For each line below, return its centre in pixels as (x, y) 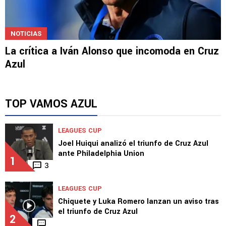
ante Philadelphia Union (101, 153)
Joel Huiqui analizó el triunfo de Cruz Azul (133, 143)
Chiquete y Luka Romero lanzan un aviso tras (138, 201)
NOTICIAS (26, 33)
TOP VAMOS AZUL (51, 104)
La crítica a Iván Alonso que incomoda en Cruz (112, 51)
